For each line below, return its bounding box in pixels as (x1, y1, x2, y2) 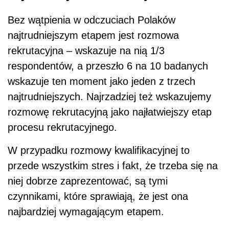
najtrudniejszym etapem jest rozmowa (8, 30, 179, 41)
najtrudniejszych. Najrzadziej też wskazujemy (8, 91, 211, 103)
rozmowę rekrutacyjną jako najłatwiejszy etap (8, 106, 212, 118)
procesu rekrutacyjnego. (8, 122, 117, 133)
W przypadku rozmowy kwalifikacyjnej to (8, 145, 190, 156)
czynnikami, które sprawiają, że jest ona (8, 191, 188, 202)
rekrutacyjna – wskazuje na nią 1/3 (8, 45, 165, 57)
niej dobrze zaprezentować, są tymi (8, 175, 168, 187)
